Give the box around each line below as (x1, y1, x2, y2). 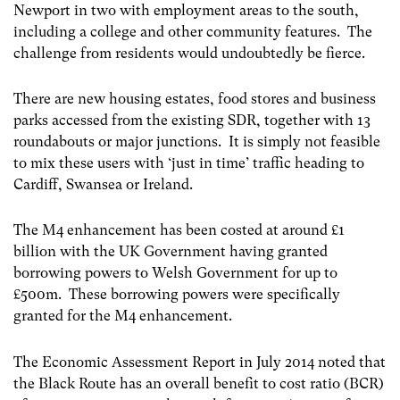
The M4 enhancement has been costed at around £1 (13, 221, 345, 239)
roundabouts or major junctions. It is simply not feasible (13, 133, 380, 151)
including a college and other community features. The (13, 23, 372, 40)
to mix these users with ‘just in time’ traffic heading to (13, 154, 364, 172)
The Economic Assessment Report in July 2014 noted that (13, 353, 386, 371)
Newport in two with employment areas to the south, (13, 2, 359, 19)
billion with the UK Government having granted (13, 243, 328, 261)
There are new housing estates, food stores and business (13, 90, 376, 108)
